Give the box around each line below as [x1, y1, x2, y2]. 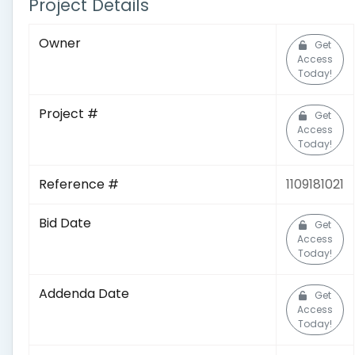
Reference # [39, 175, 119, 193]
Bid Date [39, 214, 91, 232]
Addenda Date [39, 284, 129, 303]
